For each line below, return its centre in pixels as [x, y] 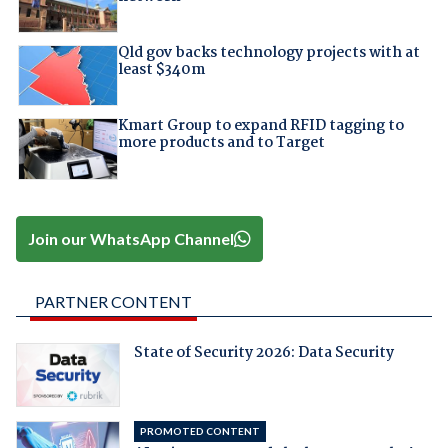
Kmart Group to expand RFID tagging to [260, 126]
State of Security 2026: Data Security [263, 353]
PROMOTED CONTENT [199, 431]
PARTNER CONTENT [113, 302]
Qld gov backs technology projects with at [268, 52]
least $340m [161, 69]
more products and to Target [221, 143]
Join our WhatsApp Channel [131, 238]
